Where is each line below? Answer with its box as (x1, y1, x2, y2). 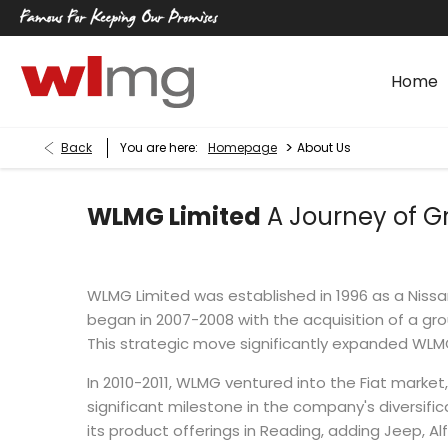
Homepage (208, 139, 277, 156)
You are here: (120, 139, 198, 156)
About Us (297, 139, 351, 156)
